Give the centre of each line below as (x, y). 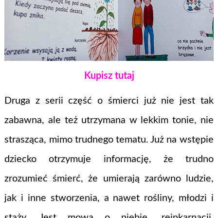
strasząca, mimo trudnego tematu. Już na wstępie (109, 140)
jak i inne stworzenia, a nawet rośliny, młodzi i (109, 198)
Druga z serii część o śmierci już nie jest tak (109, 101)
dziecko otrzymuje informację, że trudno (109, 159)
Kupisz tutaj (109, 76)
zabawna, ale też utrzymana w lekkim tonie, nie (109, 120)
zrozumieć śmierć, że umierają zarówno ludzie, (109, 179)
